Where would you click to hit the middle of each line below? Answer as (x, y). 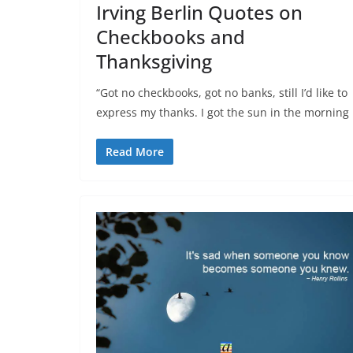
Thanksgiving (154, 61)
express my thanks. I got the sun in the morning (223, 113)
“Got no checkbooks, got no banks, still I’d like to (222, 93)
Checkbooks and (171, 37)
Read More (135, 152)
